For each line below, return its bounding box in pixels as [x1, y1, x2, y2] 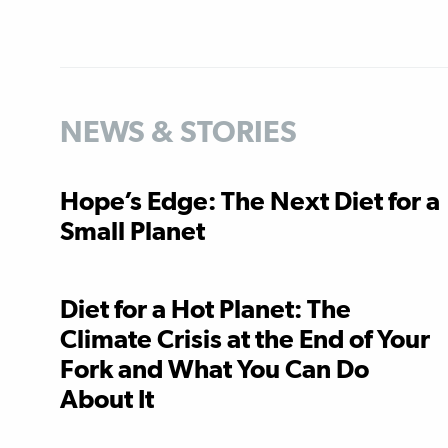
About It [60, 383, 154, 414]
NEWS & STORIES [60, 114, 297, 149]
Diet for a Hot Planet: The [60, 293, 351, 324]
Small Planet [60, 215, 205, 246]
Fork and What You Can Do [60, 353, 369, 384]
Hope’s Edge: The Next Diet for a [60, 185, 440, 216]
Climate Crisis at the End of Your [60, 323, 430, 354]
